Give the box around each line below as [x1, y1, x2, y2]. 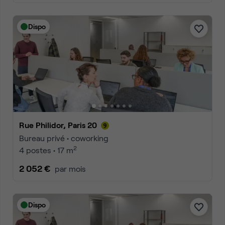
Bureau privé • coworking [19, 133, 108, 143]
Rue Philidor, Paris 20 [25, 120, 97, 130]
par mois [55, 164, 86, 173]
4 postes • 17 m [19, 145, 73, 155]
